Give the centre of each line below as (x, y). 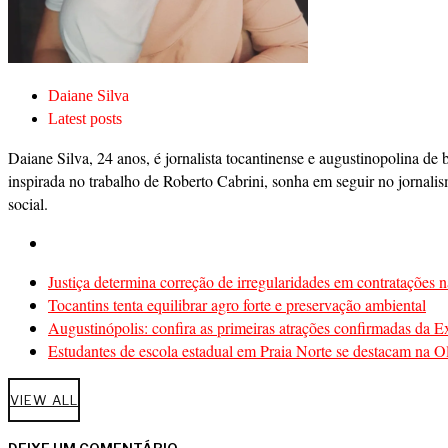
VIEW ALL (44, 399)
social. (28, 203)
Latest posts (85, 118)
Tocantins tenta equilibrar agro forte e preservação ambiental (237, 304)
